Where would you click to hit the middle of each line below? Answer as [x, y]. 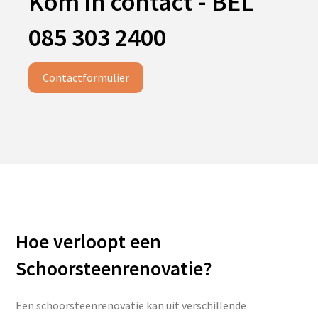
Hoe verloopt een [89, 241]
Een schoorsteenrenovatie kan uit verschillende [131, 305]
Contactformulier [86, 77]
